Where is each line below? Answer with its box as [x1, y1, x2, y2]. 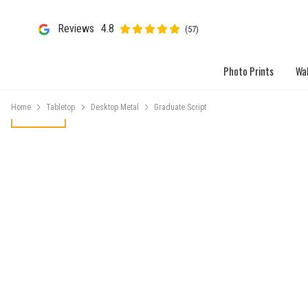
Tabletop [46, 102, 76, 112]
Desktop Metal [90, 102, 139, 112]
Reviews [58, 22, 94, 36]
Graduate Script [154, 102, 207, 112]
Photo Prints [223, 64, 274, 78]
